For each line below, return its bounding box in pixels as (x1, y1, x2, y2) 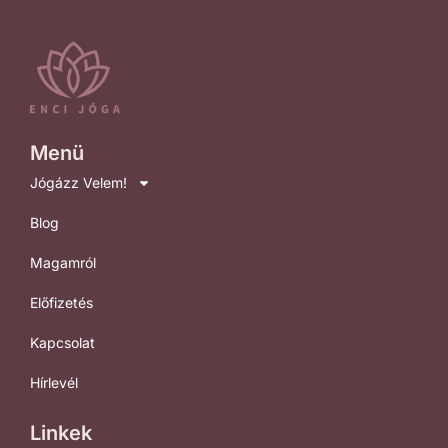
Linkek (30, 420, 92, 445)
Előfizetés (30, 293, 93, 311)
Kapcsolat (30, 333, 95, 351)
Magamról (30, 253, 96, 271)
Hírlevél (30, 373, 78, 391)
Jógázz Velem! (30, 173, 127, 191)
